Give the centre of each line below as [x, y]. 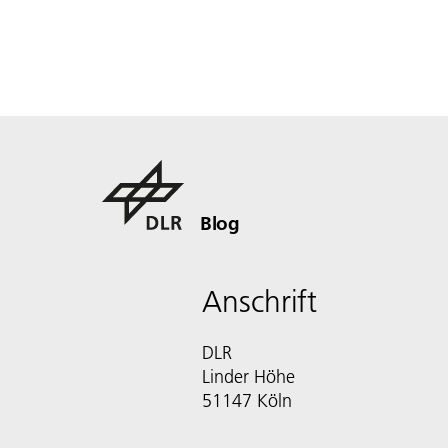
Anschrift [259, 301]
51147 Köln [247, 400]
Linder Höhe [248, 376]
